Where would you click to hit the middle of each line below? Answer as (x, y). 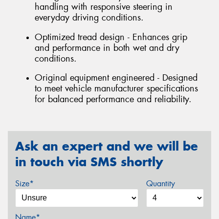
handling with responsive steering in (104, 7)
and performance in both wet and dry (107, 48)
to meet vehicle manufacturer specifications (116, 89)
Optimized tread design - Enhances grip (111, 37)
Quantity (160, 183)
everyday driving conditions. (89, 18)
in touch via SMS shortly (89, 162)
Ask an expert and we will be (107, 146)
